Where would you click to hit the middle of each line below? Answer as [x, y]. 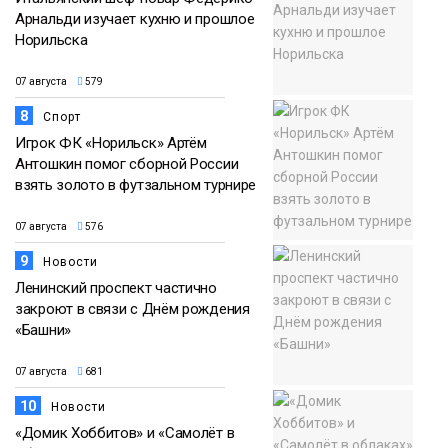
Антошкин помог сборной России [127, 163]
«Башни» [43, 329]
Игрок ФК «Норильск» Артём [111, 142]
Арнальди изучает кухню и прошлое [135, 18]
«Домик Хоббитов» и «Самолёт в [125, 432]
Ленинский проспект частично [116, 287]
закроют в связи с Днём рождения [132, 308]
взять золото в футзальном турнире [136, 184]
